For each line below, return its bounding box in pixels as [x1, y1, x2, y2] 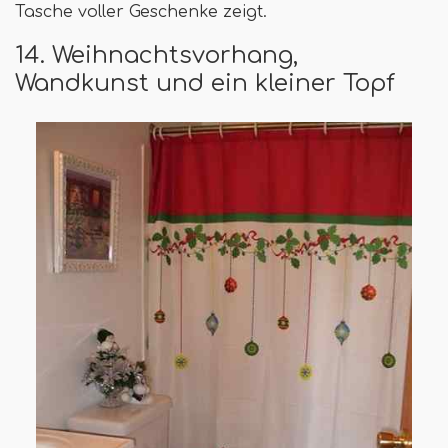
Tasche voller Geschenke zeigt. [15, 3, 267, 22]
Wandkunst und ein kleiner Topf [15, 70, 395, 97]
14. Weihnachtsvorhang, [15, 42, 298, 69]
